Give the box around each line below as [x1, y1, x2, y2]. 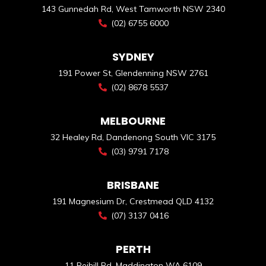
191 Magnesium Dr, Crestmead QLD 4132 [52, 195, 214, 207]
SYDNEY [112, 49, 154, 64]
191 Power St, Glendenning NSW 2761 [58, 67, 208, 78]
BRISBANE [107, 177, 159, 192]
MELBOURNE [100, 113, 166, 128]
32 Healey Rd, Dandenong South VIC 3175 [50, 131, 216, 142]
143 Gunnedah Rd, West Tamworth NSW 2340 [41, 3, 225, 14]
